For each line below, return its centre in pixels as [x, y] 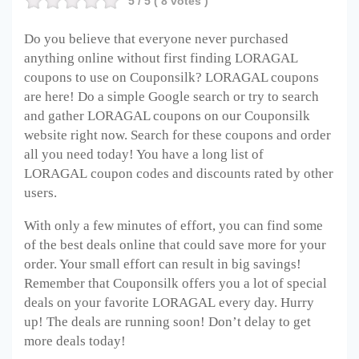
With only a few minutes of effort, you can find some [173, 225]
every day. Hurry [265, 302]
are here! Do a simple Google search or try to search [171, 96]
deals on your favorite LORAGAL [120, 302]
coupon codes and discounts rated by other [210, 173]
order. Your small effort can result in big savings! [163, 264]
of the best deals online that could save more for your [175, 244]
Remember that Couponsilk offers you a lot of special [175, 283]
